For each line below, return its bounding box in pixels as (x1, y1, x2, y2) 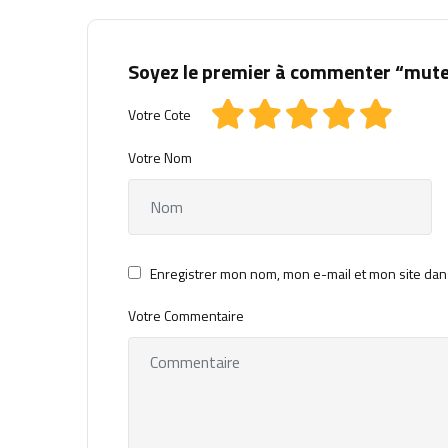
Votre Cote (128, 103, 191, 125)
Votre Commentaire (128, 305, 244, 327)
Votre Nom (128, 147, 192, 169)
